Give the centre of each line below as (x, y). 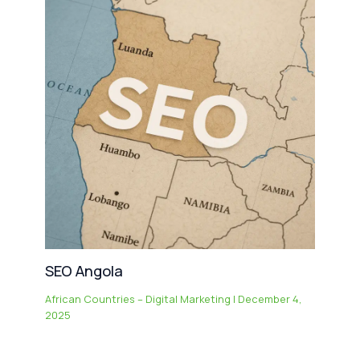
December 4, (270, 299)
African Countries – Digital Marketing (138, 299)
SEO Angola (84, 271)
